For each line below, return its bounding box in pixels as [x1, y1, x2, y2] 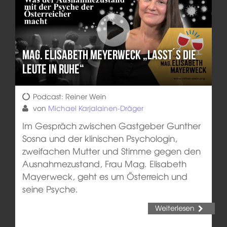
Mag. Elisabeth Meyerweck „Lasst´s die [22, 48, 196, 62]
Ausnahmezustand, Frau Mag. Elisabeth [22, 157, 186, 170]
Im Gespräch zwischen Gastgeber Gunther [22, 119, 201, 132]
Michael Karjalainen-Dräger [48, 102, 143, 113]
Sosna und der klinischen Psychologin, [22, 131, 177, 144]
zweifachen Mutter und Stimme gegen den [22, 144, 201, 157]
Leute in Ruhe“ [22, 62, 84, 77]
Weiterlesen [155, 202, 195, 213]
